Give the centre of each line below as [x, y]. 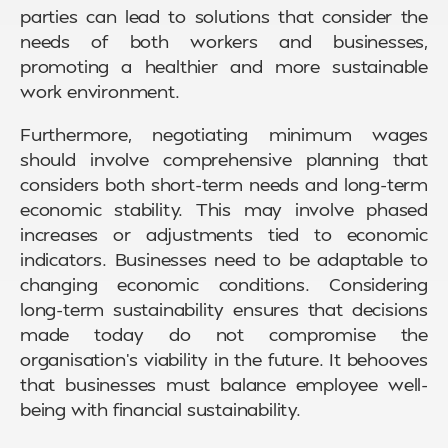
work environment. [100, 91]
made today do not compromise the [224, 334]
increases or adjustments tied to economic [224, 234]
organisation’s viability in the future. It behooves [224, 359]
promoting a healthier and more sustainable [224, 66]
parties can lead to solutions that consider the [224, 16]
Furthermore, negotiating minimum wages [224, 134]
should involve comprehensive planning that [224, 159]
